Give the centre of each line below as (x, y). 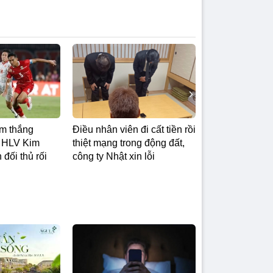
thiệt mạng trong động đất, (129, 143)
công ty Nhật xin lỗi (114, 156)
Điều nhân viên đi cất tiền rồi (134, 129)
